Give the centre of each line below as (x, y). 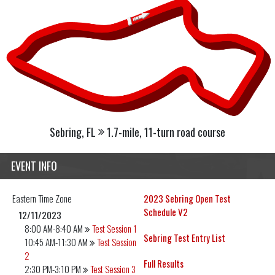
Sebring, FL (73, 132)
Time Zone (54, 199)
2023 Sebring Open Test (187, 199)
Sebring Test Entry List (184, 238)
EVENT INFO (34, 166)
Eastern (24, 199)
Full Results (164, 264)
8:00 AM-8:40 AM (54, 229)
